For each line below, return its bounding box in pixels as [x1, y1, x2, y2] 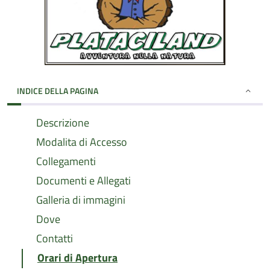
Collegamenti [36, 153, 96, 169]
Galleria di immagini [36, 192, 125, 208]
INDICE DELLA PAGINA [17, 84, 98, 97]
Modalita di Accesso [36, 134, 127, 150]
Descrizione [36, 115, 89, 131]
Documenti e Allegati [36, 172, 131, 189]
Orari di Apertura [37, 250, 118, 266]
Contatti [36, 230, 73, 246]
